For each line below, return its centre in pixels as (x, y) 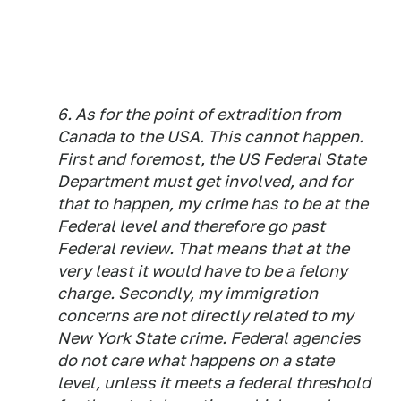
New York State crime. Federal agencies (209, 338)
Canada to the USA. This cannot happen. (210, 137)
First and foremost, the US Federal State (212, 159)
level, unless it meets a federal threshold (214, 383)
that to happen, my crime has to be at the (213, 204)
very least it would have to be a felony (202, 271)
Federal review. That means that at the (203, 248)
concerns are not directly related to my (205, 316)
